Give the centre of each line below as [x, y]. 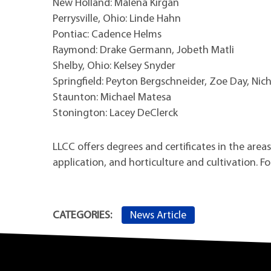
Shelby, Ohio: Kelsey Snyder [114, 66]
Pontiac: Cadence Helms [107, 34]
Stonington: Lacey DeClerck [115, 113]
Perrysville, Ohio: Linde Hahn [117, 19]
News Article [158, 215]
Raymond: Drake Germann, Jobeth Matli [143, 50]
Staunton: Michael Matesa [112, 97]
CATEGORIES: [82, 216]
